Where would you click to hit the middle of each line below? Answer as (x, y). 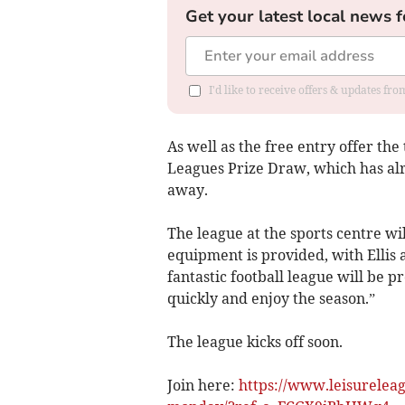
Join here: (202, 385)
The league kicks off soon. (254, 341)
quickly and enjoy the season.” (271, 298)
